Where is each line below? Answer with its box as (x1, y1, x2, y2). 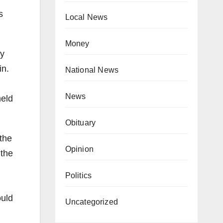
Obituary (65, 118, 96, 127)
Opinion (65, 145, 94, 154)
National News (65, 66, 119, 75)
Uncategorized (65, 198, 118, 207)
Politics (65, 171, 92, 180)
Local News (65, 13, 108, 22)
